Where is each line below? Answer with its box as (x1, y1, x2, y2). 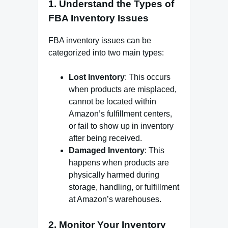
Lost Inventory (69, 73, 125, 82)
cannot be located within (69, 97, 156, 106)
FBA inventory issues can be (48, 36, 151, 45)
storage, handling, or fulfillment (69, 183, 179, 192)
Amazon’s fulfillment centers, (69, 109, 172, 119)
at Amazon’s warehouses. (69, 195, 161, 204)
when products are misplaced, (69, 85, 177, 94)
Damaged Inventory (69, 146, 145, 155)
